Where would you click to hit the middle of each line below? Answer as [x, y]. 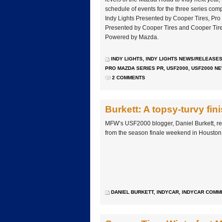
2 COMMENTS [129, 78]
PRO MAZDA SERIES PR [134, 68]
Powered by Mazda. [132, 37]
